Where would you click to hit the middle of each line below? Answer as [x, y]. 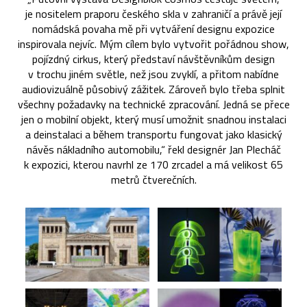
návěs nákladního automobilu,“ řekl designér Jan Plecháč [153, 149]
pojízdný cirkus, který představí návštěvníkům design [153, 59]
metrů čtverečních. [153, 179]
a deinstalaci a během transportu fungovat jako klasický [153, 134]
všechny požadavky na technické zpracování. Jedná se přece [153, 104]
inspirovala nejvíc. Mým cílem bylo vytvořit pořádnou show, [153, 44]
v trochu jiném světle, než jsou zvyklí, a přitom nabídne [153, 74]
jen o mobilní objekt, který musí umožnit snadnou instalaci [153, 119]
